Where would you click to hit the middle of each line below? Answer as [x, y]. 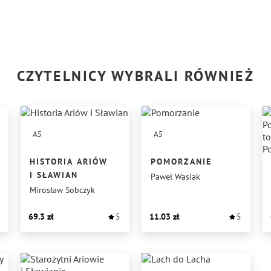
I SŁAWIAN [54, 175]
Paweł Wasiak [175, 177]
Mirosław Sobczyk [62, 190]
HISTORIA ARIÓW [69, 162]
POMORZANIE [181, 162]
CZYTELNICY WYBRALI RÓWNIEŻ [135, 76]
